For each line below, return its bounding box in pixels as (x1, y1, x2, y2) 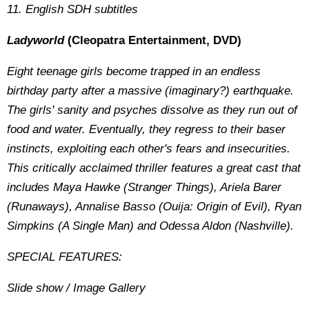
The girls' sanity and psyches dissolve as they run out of (7, 103, 297, 117)
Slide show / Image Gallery (7, 281, 146, 295)
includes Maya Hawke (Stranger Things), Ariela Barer (7, 181, 281, 194)
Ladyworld (7, 34, 64, 47)
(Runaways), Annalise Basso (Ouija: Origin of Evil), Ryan (7, 200, 301, 213)
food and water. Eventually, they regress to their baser (7, 123, 286, 136)
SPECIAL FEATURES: (7, 250, 122, 263)
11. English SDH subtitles (7, 3, 138, 16)
